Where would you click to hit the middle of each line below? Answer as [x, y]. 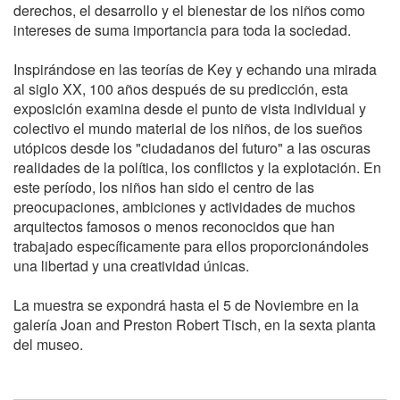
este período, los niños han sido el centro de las [164, 187]
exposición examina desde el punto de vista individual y [190, 108]
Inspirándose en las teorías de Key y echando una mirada [195, 69]
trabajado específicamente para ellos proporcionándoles [191, 246]
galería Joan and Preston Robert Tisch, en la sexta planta [195, 324]
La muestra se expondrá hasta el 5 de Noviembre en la [186, 304]
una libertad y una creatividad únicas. [131, 265]
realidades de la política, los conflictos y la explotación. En [197, 167]
